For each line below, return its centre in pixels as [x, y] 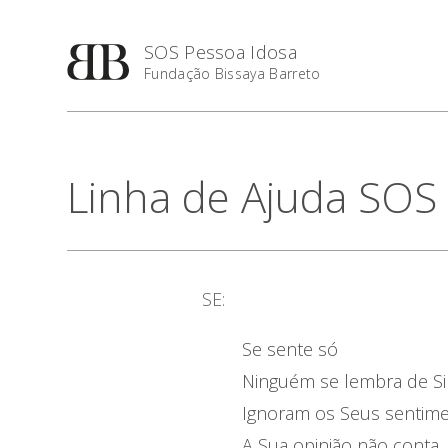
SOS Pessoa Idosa [220, 52]
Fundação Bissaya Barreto [232, 73]
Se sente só [289, 349]
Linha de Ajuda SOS [252, 196]
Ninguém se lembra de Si [343, 381]
